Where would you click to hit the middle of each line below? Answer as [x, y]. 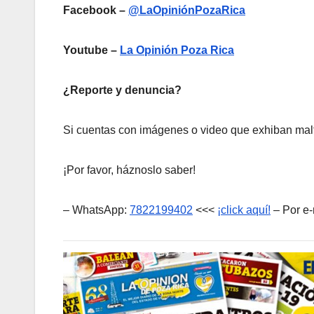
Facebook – [96, 11]
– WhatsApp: [96, 210]
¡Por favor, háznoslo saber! [129, 170]
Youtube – [91, 50]
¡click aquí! [244, 210]
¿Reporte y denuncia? [122, 90]
